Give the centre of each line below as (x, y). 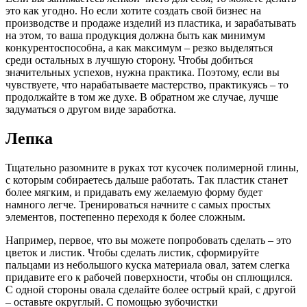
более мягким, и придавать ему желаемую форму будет (134, 192)
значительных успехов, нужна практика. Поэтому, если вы (143, 72)
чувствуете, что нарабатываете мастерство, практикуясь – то (147, 84)
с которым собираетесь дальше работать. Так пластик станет (147, 180)
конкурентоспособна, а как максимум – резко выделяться (139, 47)
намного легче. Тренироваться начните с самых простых (138, 204)
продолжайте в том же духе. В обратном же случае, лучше (142, 97)
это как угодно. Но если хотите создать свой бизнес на (133, 10)
